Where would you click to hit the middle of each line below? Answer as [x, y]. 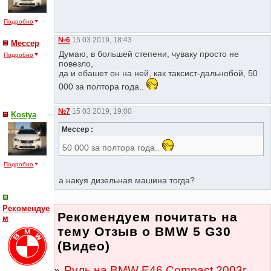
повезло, [76, 63]
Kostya [24, 115]
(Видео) [84, 246]
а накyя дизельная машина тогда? [127, 180]
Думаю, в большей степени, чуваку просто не [149, 54]
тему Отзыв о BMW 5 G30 [144, 232]
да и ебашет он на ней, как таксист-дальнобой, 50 [158, 73]
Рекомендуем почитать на [148, 217]
